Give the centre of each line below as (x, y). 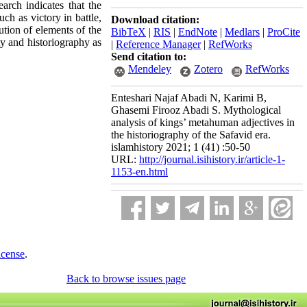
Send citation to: (149, 57)
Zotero (208, 69)
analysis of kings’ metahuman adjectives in (203, 122)
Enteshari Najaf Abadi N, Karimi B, (189, 98)
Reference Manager (158, 44)
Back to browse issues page (126, 279)
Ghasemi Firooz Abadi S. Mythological (196, 110)
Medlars (242, 32)
